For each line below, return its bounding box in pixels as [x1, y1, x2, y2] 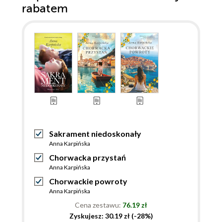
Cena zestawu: [75, 201, 122, 210]
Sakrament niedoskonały [49, 129, 141, 139]
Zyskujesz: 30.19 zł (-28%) [69, 212, 153, 221]
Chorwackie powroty [49, 176, 127, 186]
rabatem [22, 2, 68, 16]
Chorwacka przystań [49, 153, 126, 163]
